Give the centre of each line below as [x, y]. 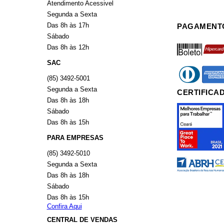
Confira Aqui [64, 206]
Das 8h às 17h [68, 25]
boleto [186, 42]
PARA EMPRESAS [75, 138]
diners [186, 67]
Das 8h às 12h [68, 47]
